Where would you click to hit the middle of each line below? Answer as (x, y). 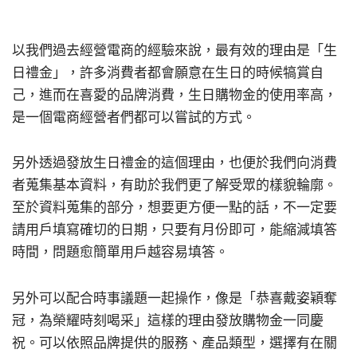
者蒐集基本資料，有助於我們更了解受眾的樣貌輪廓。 (175, 185)
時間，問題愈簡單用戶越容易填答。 (120, 252)
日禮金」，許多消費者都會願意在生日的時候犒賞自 (168, 72)
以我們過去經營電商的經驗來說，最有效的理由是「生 (175, 50)
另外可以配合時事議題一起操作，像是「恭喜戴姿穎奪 (175, 298)
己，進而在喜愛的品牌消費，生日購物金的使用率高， (175, 94)
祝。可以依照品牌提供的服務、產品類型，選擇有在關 (175, 343)
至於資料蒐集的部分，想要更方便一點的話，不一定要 (175, 208)
